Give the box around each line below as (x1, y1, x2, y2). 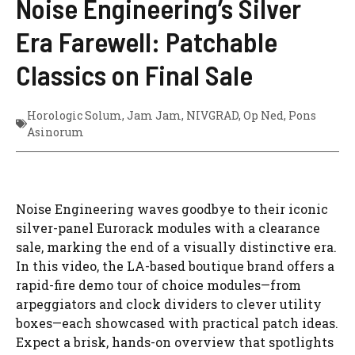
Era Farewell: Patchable (16, 24, 277, 58)
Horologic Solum (27, 107, 122, 123)
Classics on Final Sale (16, 57, 253, 91)
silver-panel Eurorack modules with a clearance (16, 219, 320, 236)
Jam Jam (127, 107, 181, 123)
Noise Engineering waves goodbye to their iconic (16, 200, 328, 217)
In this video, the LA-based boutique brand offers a (16, 257, 334, 274)
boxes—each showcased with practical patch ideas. (16, 314, 338, 331)
